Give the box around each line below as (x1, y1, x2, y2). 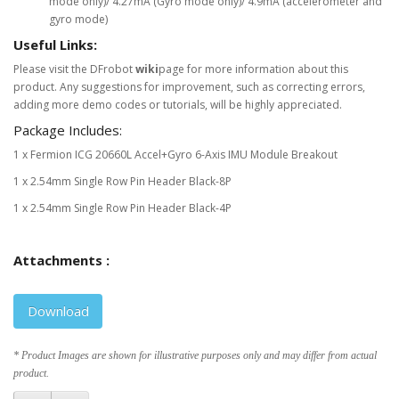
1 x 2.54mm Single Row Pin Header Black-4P (13, 199, 232, 216)
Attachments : (13, 250, 110, 269)
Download (28, 301, 89, 320)
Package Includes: (13, 120, 122, 139)
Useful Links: (13, 35, 97, 53)
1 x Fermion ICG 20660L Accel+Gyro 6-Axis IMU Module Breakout (13, 146, 338, 162)
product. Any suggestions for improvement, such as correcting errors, (13, 78, 365, 94)
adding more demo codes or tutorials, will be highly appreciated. (13, 96, 342, 112)
